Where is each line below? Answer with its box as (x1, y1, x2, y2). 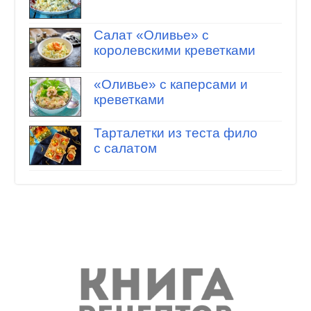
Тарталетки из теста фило (93, 126, 258, 141)
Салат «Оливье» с (93, 28, 209, 43)
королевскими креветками (93, 43, 255, 58)
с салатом (93, 141, 157, 156)
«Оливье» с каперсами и (93, 76, 248, 92)
